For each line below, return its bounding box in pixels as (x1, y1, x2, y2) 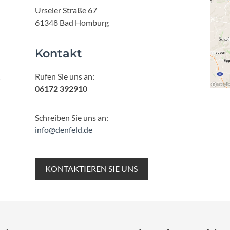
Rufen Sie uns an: (35, 71, 95, 81)
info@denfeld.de (35, 124, 93, 135)
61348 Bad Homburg (35, 17, 109, 27)
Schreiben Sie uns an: (35, 112, 109, 122)
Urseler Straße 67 (35, 5, 98, 15)
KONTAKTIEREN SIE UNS (45, 163, 138, 174)
